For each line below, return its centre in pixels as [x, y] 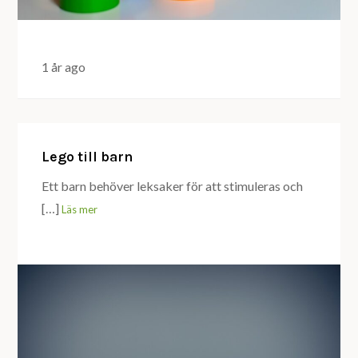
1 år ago [64, 66]
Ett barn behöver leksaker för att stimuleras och [173, 185]
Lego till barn [88, 156]
